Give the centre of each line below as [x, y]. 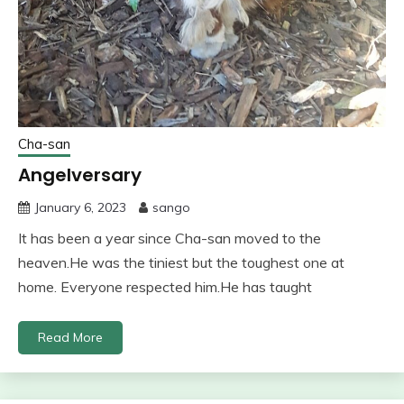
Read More [70, 337]
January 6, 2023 [80, 207]
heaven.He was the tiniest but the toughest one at [181, 262]
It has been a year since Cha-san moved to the [170, 238]
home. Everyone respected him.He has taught [165, 286]
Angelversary [80, 174]
